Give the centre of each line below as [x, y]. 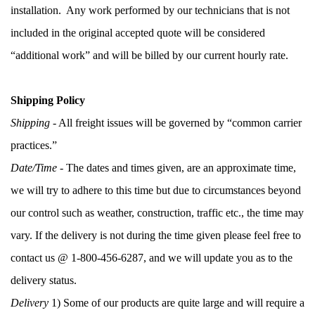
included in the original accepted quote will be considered [138, 32]
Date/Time [34, 167]
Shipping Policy [48, 100]
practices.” [34, 145]
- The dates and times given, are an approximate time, [176, 167]
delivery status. [45, 280]
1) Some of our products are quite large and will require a [176, 302]
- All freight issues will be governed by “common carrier [177, 122]
